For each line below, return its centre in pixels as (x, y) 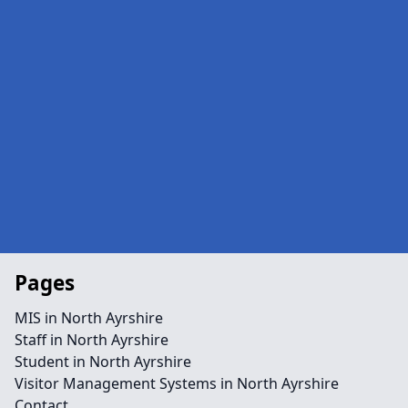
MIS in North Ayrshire (89, 318)
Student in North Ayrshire (103, 362)
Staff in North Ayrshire (92, 340)
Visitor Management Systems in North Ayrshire (177, 383)
